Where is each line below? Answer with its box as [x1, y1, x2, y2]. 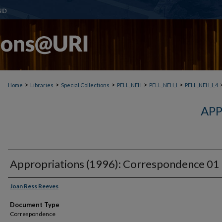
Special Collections [61, 82, 110, 88]
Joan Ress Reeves [10, 182, 58, 190]
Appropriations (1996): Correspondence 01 [10, 157, 220, 170]
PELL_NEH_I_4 [185, 82, 218, 88]
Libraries [30, 82, 54, 88]
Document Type [10, 201, 59, 209]
